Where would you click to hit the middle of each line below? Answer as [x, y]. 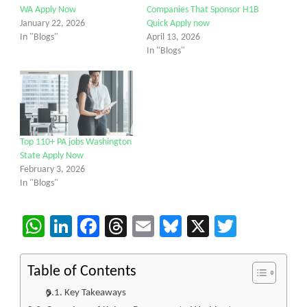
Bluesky [216, 226]
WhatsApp [91, 226]
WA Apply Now [48, 10]
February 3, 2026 [52, 169]
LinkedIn [109, 226]
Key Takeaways [96, 292]
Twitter [268, 226]
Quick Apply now [178, 24]
